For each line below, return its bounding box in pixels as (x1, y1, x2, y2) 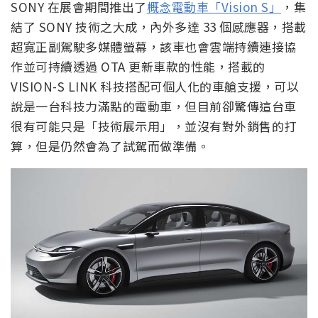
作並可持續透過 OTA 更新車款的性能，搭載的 (11, 57, 265, 76)
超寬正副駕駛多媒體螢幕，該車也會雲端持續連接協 (11, 38, 297, 56)
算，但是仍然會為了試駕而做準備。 (11, 137, 209, 155)
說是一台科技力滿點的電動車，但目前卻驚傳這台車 (11, 97, 297, 116)
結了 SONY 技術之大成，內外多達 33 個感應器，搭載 (11, 18, 307, 36)
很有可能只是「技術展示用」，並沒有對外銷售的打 (11, 117, 297, 136)
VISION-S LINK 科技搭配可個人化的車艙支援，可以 (11, 77, 299, 96)
